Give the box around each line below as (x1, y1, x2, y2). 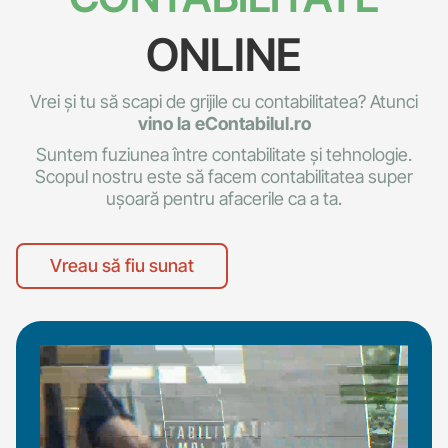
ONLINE (146, 27, 302, 83)
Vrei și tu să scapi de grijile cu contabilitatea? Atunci (30, 91, 418, 113)
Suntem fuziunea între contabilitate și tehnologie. (36, 144, 412, 166)
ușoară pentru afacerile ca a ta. (106, 188, 342, 210)
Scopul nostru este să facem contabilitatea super (35, 166, 413, 188)
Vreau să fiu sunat (50, 255, 194, 277)
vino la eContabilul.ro (137, 113, 311, 135)
